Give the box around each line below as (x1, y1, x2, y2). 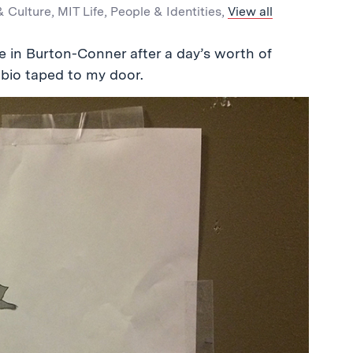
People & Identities (110, 4, 221, 19)
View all (228, 4, 273, 19)
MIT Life (58, 4, 104, 19)
